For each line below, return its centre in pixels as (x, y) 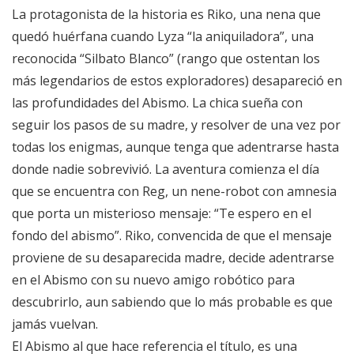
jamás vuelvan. (55, 324)
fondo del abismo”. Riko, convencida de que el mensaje (172, 236)
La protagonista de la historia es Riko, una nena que (166, 15)
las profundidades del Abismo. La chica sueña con (157, 103)
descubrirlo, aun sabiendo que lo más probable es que (172, 302)
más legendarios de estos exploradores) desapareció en (177, 81)
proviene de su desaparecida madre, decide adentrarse (173, 258)
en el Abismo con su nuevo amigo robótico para (153, 280)
